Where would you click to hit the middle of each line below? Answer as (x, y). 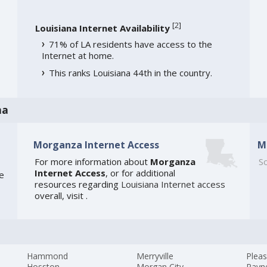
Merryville (155, 256)
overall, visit (60, 196)
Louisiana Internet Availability (102, 28)
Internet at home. (77, 56)
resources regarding (77, 184)
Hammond (48, 256)
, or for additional (140, 173)
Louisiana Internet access (173, 184)
